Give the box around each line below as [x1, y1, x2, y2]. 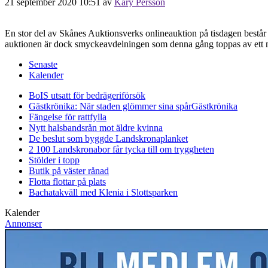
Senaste [29, 59, 57, 69]
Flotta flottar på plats [29, 176, 106, 187]
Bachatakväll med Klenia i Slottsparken [29, 187, 178, 197]
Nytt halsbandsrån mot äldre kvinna [29, 122, 163, 133]
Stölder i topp [29, 154, 80, 165]
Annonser [5, 218, 42, 229]
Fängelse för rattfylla [29, 111, 106, 122]
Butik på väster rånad [29, 165, 109, 176]
